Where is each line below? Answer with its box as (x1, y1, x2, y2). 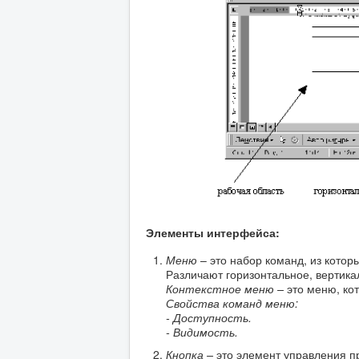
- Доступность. (166, 309, 252, 326)
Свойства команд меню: (166, 295, 298, 312)
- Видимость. (166, 324, 238, 341)
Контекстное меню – (166, 280, 287, 297)
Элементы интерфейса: (146, 224, 280, 241)
